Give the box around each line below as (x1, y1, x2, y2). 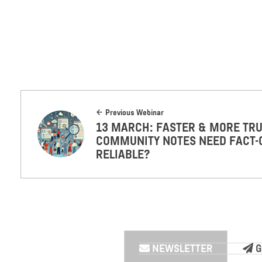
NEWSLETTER (149, 242, 212, 255)
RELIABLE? (96, 147, 151, 161)
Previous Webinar (105, 107, 164, 118)
